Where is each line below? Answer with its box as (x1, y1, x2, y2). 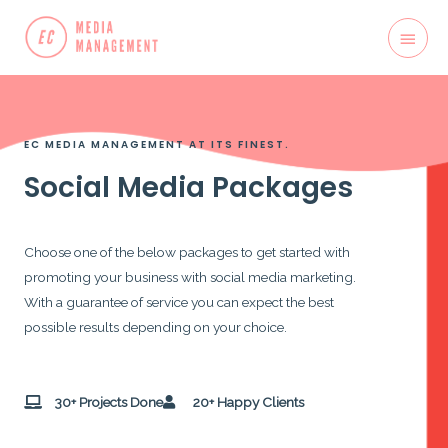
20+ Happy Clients (193, 393, 304, 410)
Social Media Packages (24, 168, 353, 208)
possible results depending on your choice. (24, 319, 287, 336)
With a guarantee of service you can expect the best (24, 294, 334, 311)
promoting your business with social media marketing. (24, 269, 356, 286)
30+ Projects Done (54, 393, 163, 410)
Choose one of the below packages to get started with (24, 244, 350, 261)
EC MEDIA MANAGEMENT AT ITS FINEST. (24, 137, 290, 153)
